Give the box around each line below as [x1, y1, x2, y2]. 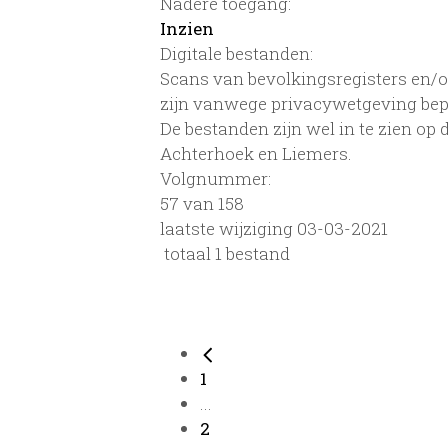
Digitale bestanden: [160, 41, 313, 65]
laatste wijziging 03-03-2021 [160, 216, 388, 240]
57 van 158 [160, 191, 244, 215]
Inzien [160, 16, 214, 40]
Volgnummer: [160, 166, 271, 190]
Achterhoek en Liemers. [160, 141, 352, 165]
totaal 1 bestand [160, 241, 290, 265]
